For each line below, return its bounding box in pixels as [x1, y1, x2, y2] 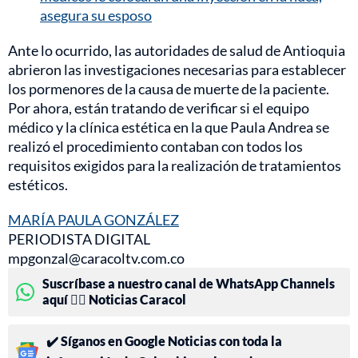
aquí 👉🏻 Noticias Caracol [42, 292, 186, 308]
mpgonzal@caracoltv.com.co [8, 249, 185, 268]
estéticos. [8, 176, 68, 194]
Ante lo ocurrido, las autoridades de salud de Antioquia [8, 42, 345, 60]
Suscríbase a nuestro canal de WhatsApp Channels [42, 276, 335, 292]
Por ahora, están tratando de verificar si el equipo [8, 99, 309, 117]
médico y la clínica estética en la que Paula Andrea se [8, 118, 329, 137]
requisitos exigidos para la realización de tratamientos [8, 157, 341, 175]
